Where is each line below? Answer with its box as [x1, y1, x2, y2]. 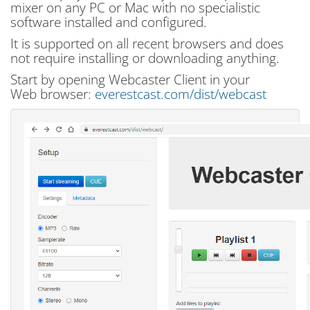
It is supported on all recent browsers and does [10, 35, 284, 52]
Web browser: [10, 85, 95, 102]
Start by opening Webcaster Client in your [10, 71, 250, 88]
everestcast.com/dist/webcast [95, 85, 266, 102]
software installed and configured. [10, 13, 207, 30]
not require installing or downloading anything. [10, 49, 280, 66]
